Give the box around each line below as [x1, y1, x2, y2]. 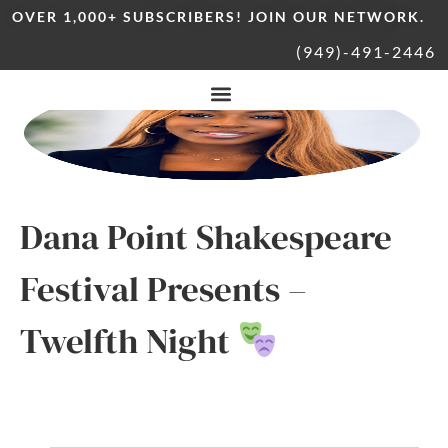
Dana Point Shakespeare [20, 213, 392, 261]
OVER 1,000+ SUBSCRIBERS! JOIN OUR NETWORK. [12, 8, 425, 25]
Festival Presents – [20, 265, 307, 313]
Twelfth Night [20, 317, 238, 365]
